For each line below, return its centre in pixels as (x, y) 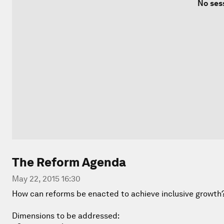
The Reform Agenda (69, 162)
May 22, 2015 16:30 (46, 178)
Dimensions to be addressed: (66, 215)
